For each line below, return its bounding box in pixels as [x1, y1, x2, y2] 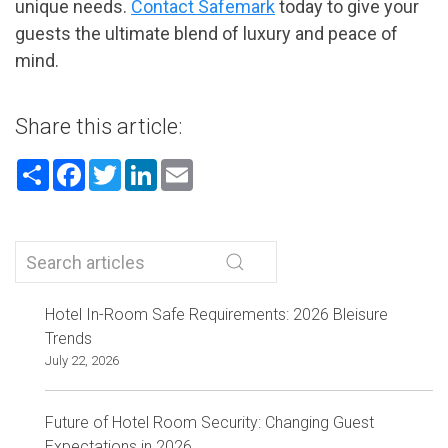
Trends [45, 329, 92, 349]
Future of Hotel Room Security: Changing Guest [45, 413, 374, 433]
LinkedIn [157, 156, 224, 178]
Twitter [121, 156, 177, 178]
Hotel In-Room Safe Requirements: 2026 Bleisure [45, 305, 388, 325]
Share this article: [15, 114, 182, 140]
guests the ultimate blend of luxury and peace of [15, 23, 398, 45]
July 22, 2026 [45, 353, 119, 369]
